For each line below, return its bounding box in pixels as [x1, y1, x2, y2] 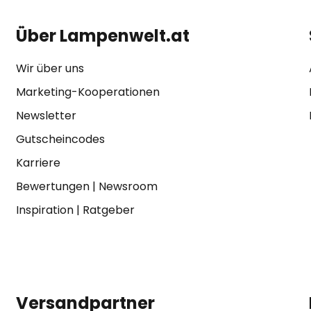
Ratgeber [82, 202, 135, 218]
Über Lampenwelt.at [15, 24, 190, 47]
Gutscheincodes [15, 131, 105, 147]
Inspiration [15, 202, 74, 218]
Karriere [15, 155, 60, 171]
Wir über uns [15, 60, 84, 76]
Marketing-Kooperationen [15, 84, 160, 100]
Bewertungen [15, 178, 90, 194]
